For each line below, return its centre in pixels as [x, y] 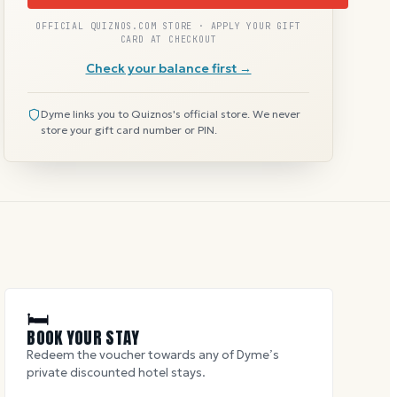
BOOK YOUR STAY [83, 337]
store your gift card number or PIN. [129, 129]
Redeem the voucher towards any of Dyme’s [153, 354]
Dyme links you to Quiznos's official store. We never [171, 113]
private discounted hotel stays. [117, 372]
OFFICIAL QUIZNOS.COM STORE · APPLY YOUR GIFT [168, 26]
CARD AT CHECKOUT [168, 39]
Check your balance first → [168, 68]
